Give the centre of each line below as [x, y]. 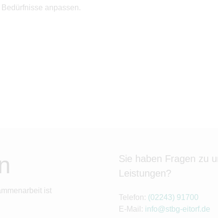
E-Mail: [132, 209]
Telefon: [133, 197]
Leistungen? [145, 173]
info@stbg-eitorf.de [178, 209]
